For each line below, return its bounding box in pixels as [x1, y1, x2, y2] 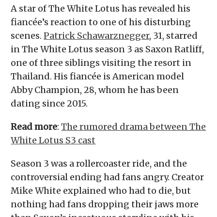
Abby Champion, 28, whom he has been [11, 84, 179, 96]
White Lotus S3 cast [11, 135, 96, 146]
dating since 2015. [11, 98, 88, 109]
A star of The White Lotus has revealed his [11, 3, 191, 15]
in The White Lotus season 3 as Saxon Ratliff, [11, 44, 204, 55]
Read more [11, 121, 58, 133]
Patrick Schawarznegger [44, 30, 150, 42]
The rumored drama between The [61, 121, 206, 133]
